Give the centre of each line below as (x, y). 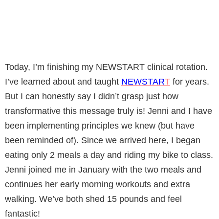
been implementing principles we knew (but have (100, 125)
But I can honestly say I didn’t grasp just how (92, 96)
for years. (190, 81)
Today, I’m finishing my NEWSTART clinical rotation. (106, 67)
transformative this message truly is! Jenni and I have (109, 111)
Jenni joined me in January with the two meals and (103, 169)
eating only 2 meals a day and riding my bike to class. (109, 155)
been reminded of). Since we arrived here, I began (103, 140)
